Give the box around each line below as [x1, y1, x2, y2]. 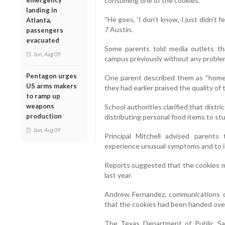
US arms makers [26, 82, 77, 90]
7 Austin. [104, 25, 133, 34]
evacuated [26, 36, 59, 45]
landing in [26, 6, 57, 15]
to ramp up [26, 92, 60, 100]
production [26, 112, 62, 121]
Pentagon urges [26, 72, 77, 80]
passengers [26, 26, 63, 35]
